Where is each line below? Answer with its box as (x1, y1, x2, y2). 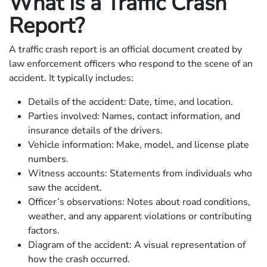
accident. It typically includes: (9, 71, 133, 85)
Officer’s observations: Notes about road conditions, (28, 195, 250, 209)
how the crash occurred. (28, 252, 130, 266)
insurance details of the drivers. (28, 123, 163, 137)
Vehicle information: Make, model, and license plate (28, 138, 249, 151)
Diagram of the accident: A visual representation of (28, 238, 246, 252)
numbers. (28, 152, 69, 166)
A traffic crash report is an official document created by (9, 42, 242, 56)
